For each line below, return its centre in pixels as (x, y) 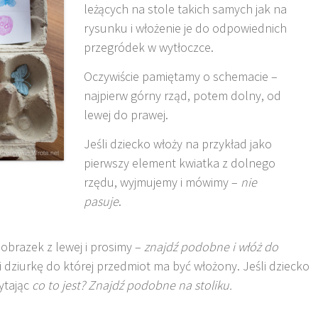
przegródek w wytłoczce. (149, 48)
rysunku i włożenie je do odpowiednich (186, 28)
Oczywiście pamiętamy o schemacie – (181, 77)
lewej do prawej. (126, 115)
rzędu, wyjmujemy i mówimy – (163, 182)
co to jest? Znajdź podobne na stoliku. (132, 285)
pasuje (102, 202)
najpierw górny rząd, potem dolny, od (183, 96)
